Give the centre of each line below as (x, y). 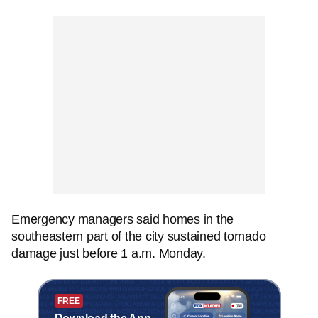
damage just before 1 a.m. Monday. (109, 253)
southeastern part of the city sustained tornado (139, 236)
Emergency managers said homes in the (122, 219)
